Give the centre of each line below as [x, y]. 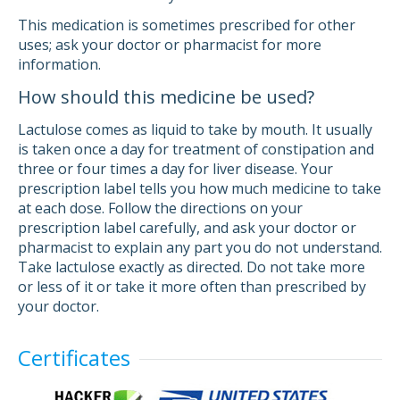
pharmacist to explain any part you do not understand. [200, 247]
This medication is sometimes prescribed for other [187, 25]
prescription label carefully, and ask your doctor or [187, 228]
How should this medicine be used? [166, 97]
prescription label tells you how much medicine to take [200, 188]
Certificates [74, 358]
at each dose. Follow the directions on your [160, 208]
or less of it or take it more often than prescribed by [192, 287]
